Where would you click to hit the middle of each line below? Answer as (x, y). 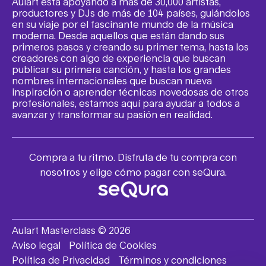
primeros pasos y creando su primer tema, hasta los (130, 46)
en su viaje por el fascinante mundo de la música (123, 24)
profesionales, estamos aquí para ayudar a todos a (126, 103)
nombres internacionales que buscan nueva (112, 80)
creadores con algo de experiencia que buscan (119, 58)
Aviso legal (36, 245)
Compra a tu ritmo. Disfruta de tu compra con (133, 157)
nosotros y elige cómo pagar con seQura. (133, 172)
